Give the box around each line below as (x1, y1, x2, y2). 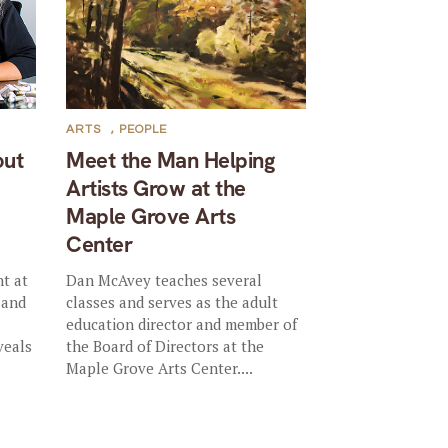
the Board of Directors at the (66, 336, 265, 356)
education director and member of (66, 314, 298, 334)
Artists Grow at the (66, 174, 246, 203)
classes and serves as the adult (66, 292, 279, 312)
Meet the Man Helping (66, 146, 276, 175)
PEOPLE (119, 123, 168, 136)
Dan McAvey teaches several (66, 270, 263, 290)
